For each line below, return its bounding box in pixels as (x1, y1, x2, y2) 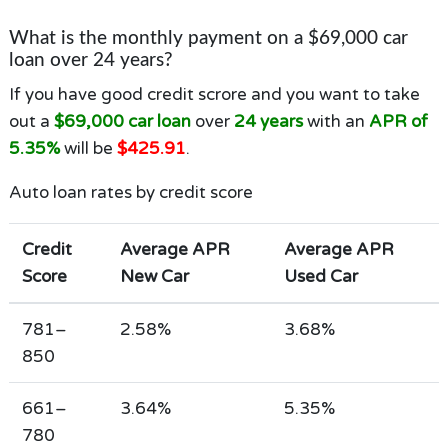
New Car (119, 265, 189, 287)
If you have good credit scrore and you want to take (8, 83, 420, 105)
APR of (368, 110, 428, 132)
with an (302, 110, 369, 132)
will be (59, 137, 117, 159)
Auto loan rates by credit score (8, 181, 253, 203)
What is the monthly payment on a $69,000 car (8, 29, 408, 48)
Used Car (283, 265, 358, 287)
